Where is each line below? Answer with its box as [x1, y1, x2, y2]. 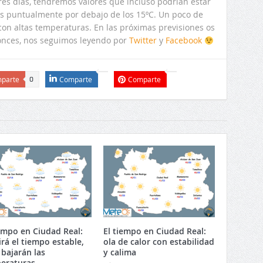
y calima [103, 247, 136, 258]
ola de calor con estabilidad [103, 236, 214, 248]
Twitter [129, 35, 157, 46]
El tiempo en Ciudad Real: [103, 225, 206, 237]
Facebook [166, 35, 202, 46]
